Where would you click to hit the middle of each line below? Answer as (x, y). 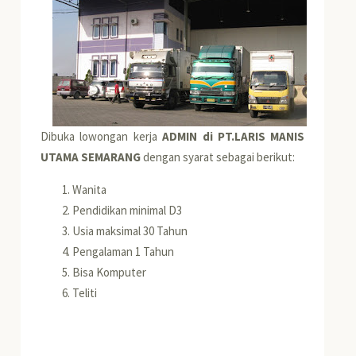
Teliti (85, 292)
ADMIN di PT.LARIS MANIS (234, 136)
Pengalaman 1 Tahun (124, 251)
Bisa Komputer (110, 272)
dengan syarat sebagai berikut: (218, 157)
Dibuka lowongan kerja (102, 136)
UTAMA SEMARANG (91, 157)
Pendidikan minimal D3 (128, 210)
